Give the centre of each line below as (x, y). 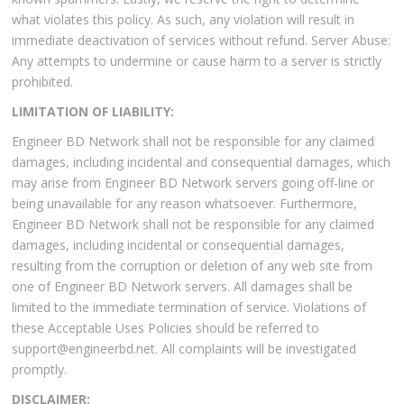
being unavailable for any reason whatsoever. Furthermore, (185, 204)
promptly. (40, 370)
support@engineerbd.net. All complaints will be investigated (184, 349)
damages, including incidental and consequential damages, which (202, 162)
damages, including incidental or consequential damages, (179, 245)
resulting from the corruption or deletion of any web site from (193, 266)
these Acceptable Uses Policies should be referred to (166, 328)
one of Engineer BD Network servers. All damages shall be (183, 287)
